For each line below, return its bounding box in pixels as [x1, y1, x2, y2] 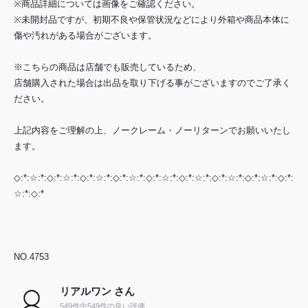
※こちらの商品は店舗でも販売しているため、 [14, 62, 201, 73]
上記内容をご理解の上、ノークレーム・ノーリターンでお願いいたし [14, 125, 291, 136]
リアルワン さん [60, 285, 135, 297]
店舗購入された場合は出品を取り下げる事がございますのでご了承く [14, 78, 291, 89]
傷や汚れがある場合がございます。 [14, 30, 157, 41]
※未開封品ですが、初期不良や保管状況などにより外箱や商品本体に [14, 14, 289, 25]
